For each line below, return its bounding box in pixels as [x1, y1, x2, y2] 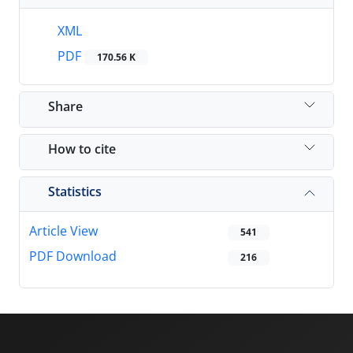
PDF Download [29, 247, 117, 266]
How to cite [48, 139, 116, 158]
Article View [29, 222, 98, 240]
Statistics [48, 182, 102, 200]
